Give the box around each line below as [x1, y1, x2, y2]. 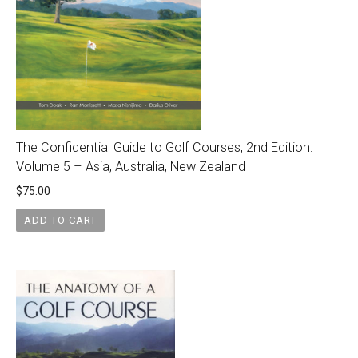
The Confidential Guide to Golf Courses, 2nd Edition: [16, 140, 312, 156]
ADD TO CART [23, 213, 97, 226]
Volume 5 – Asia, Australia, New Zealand [16, 159, 245, 175]
